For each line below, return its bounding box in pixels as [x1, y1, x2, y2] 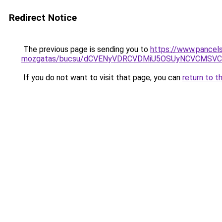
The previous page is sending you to [21, 45, 150, 54]
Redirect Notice [9, 12, 77, 23]
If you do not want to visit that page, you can [21, 73, 182, 82]
